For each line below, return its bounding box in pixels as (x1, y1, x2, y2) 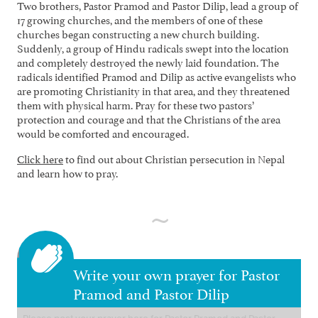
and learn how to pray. (17, 163, 118, 180)
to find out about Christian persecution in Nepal (63, 149, 285, 166)
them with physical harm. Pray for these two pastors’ (17, 95, 255, 112)
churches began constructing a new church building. (17, 24, 259, 41)
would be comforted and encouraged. (17, 124, 189, 141)
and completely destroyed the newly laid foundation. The (17, 53, 279, 70)
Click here (17, 149, 63, 166)
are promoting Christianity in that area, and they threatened (17, 81, 290, 98)
